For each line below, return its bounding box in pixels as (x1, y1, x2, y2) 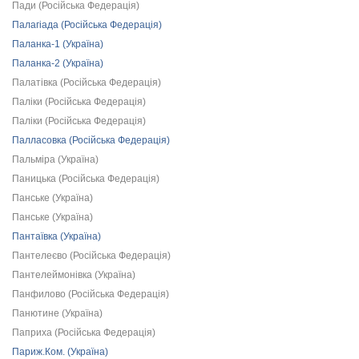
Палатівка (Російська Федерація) (12, 77, 161, 88)
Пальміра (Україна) (12, 154, 99, 165)
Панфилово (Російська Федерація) (12, 288, 169, 300)
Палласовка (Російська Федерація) (12, 135, 170, 146)
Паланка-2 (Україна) (12, 58, 103, 69)
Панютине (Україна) (12, 308, 103, 319)
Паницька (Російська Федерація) (12, 173, 159, 184)
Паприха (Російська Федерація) (12, 327, 155, 338)
